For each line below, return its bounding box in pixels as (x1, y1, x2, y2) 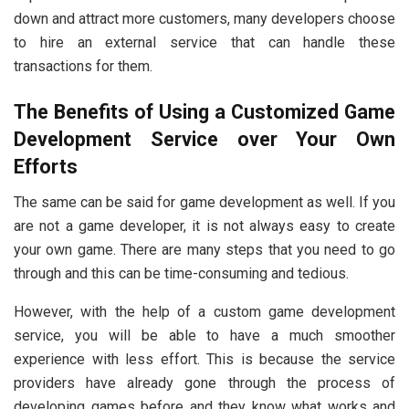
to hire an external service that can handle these (14, 34, 395, 52)
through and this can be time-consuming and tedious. (14, 264, 349, 282)
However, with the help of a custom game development (14, 302, 395, 320)
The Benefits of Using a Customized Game (14, 100, 395, 123)
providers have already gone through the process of (14, 373, 395, 392)
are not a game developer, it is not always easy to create (14, 216, 395, 235)
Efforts (14, 154, 78, 178)
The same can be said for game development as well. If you (14, 193, 395, 211)
